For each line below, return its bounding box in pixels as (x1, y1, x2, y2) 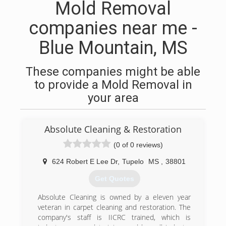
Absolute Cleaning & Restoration (44, 123, 182, 135)
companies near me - (29, 18, 197, 39)
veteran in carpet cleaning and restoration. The (38, 202, 191, 212)
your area (87, 91, 139, 105)
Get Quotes (94, 175, 134, 183)
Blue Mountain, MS (38, 37, 188, 59)
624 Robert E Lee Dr (52, 157, 118, 165)
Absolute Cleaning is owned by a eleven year (38, 192, 191, 202)
